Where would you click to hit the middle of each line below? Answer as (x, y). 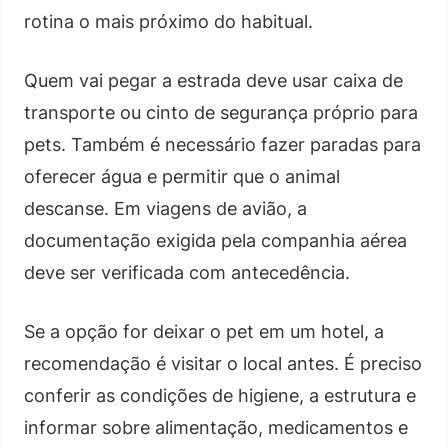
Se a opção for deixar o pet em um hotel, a (204, 331)
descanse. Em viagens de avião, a (165, 208)
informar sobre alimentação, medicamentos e (216, 427)
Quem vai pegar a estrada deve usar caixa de (213, 80)
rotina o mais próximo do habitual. (168, 21)
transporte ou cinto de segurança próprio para (221, 112)
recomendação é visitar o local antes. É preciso (223, 363)
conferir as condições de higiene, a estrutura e (220, 395)
